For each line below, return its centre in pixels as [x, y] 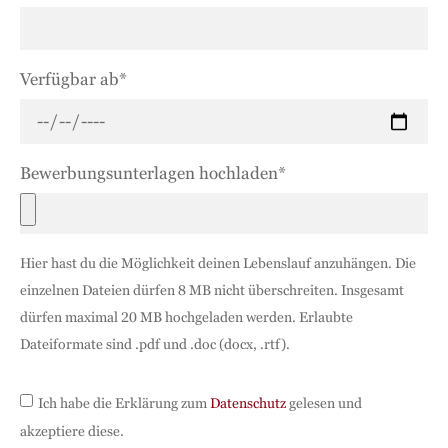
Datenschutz [248, 402]
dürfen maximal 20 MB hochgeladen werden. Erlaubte [186, 317]
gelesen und [324, 402]
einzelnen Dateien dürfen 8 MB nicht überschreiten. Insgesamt [212, 290]
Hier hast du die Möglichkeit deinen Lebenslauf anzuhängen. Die [218, 263]
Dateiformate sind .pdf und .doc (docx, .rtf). [155, 344]
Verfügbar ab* [73, 79]
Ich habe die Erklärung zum [124, 402]
